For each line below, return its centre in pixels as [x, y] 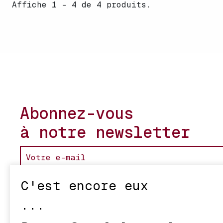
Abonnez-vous [77, 113]
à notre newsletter [105, 132]
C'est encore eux [85, 186]
